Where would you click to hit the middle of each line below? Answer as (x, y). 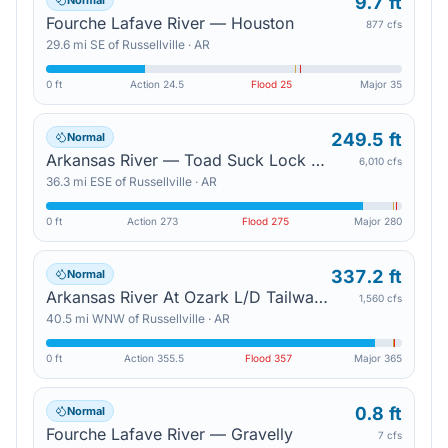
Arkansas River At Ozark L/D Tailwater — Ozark (321, 297)
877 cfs (384, 24)
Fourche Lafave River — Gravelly (169, 434)
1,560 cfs (380, 298)
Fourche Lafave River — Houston (170, 23)
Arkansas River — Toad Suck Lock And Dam (318, 160)
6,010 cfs (380, 161)
